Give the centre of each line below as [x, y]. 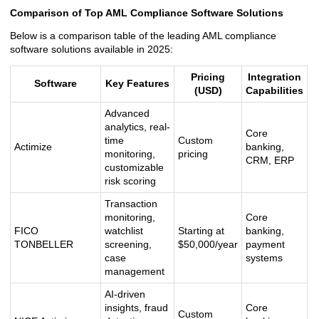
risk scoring [130, 181]
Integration [274, 77]
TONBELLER [44, 244]
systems [264, 258]
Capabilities [274, 90]
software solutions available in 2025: [91, 49]
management [135, 271]
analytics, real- [137, 127]
